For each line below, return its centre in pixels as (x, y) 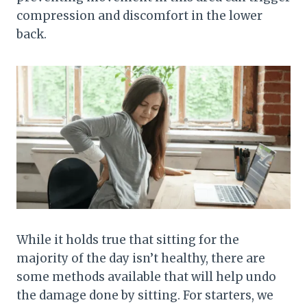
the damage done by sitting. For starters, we (145, 295)
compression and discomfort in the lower (139, 15)
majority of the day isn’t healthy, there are (141, 258)
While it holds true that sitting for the (128, 240)
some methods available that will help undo (146, 277)
